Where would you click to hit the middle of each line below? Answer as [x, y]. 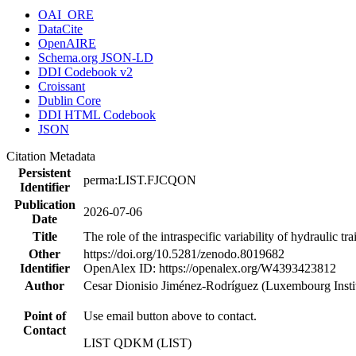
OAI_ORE [66, 14]
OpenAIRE [67, 43]
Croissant [62, 86]
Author [44, 285]
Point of [44, 315]
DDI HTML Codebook [97, 114]
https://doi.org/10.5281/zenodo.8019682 [184, 253]
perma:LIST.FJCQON [140, 180]
